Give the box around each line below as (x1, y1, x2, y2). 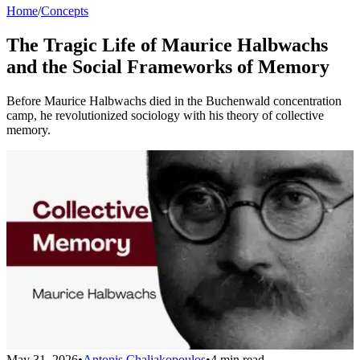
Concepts (41, 4, 88, 18)
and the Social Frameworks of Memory (6, 55, 329, 77)
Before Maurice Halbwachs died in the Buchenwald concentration (6, 93, 342, 108)
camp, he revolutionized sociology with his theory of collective (6, 108, 324, 122)
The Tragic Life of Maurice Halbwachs (6, 34, 328, 55)
